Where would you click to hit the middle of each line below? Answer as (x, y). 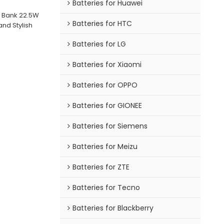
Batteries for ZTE (101, 167)
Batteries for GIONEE (107, 105)
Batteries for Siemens (110, 126)
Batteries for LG (99, 44)
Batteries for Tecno (106, 187)
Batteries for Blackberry (113, 208)
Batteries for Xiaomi (107, 64)
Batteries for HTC (102, 23)
